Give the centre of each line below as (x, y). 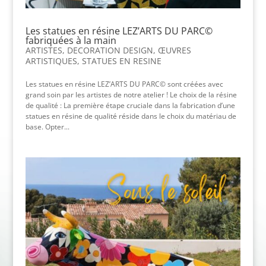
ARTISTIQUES (51, 61)
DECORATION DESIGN (110, 50)
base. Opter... (47, 126)
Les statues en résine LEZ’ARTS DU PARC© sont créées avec (124, 84)
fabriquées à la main (71, 40)
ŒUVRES (174, 50)
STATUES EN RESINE (121, 61)
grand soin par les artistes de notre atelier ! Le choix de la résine (131, 94)
